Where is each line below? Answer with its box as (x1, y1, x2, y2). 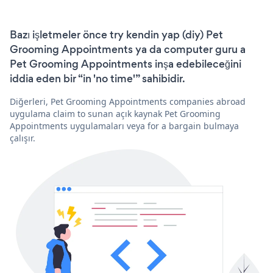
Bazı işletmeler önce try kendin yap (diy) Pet (10, 27, 223, 42)
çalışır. (10, 132, 35, 144)
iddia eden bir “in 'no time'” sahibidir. (10, 71, 185, 86)
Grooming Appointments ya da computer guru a (10, 41, 246, 57)
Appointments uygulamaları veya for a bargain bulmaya (10, 119, 239, 132)
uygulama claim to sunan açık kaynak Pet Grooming (10, 107, 221, 119)
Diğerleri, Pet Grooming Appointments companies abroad (10, 95, 246, 107)
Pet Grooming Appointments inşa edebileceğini (10, 56, 241, 71)
